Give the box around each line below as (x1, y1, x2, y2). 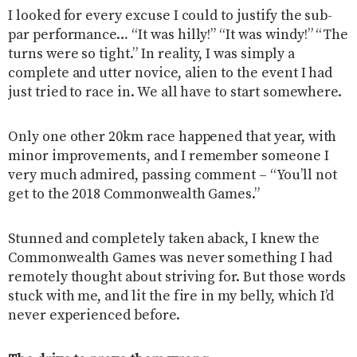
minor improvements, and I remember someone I (8, 147, 329, 166)
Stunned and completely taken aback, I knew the (8, 230, 320, 249)
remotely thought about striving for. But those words (8, 269, 347, 287)
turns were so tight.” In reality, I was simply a (8, 45, 295, 64)
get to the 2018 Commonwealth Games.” (8, 186, 261, 204)
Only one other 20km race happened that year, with (8, 128, 337, 147)
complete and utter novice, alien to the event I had (8, 65, 333, 83)
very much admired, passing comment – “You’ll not (8, 167, 337, 185)
